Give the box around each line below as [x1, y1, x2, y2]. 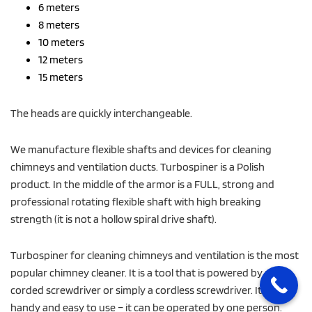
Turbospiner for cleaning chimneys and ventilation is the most [10, 247, 299, 262]
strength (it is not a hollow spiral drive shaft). [10, 211, 217, 226]
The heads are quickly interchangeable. [10, 105, 192, 120]
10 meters [38, 34, 84, 49]
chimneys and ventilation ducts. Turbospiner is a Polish [10, 159, 265, 173]
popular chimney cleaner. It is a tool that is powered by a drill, [10, 265, 291, 279]
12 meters [38, 52, 83, 66]
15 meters [38, 69, 83, 84]
